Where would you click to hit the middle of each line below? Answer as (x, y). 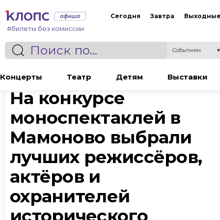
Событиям (186, 50)
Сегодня (125, 16)
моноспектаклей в (95, 118)
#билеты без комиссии (45, 28)
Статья (24, 61)
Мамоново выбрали (101, 137)
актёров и (55, 177)
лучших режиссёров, (106, 157)
